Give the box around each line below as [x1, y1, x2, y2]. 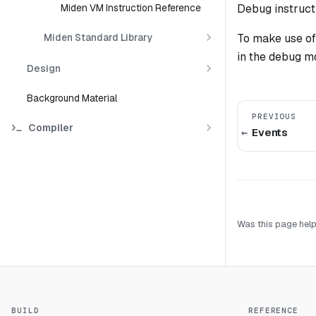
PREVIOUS [252, 111, 297, 121]
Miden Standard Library [44, 31, 153, 44]
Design [27, 61, 61, 75]
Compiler [28, 121, 73, 134]
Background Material [27, 92, 117, 104]
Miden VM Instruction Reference [61, 1, 201, 14]
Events [252, 125, 288, 139]
